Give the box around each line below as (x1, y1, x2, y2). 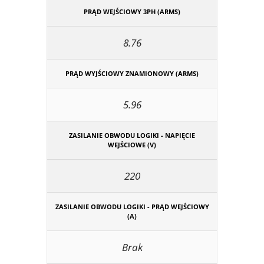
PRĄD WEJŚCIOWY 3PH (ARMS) (84, 6, 180, 16)
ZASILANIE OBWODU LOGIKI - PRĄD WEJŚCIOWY (55, 202, 209, 211)
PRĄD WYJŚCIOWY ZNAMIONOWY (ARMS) (65, 68, 199, 78)
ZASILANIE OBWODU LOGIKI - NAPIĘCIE (69, 130, 195, 140)
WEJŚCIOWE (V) (108, 140, 156, 149)
